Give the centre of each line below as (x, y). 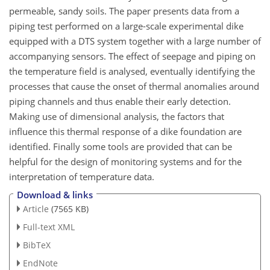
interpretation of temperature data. (82, 176)
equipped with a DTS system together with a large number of (135, 41)
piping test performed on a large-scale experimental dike (126, 26)
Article (36, 209)
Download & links (55, 195)
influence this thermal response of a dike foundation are (125, 131)
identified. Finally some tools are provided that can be (121, 146)
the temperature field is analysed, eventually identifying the (132, 71)
